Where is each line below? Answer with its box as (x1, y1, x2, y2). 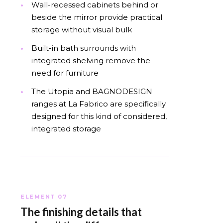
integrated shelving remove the (31, 55, 150, 65)
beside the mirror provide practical (31, 12, 162, 22)
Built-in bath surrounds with (31, 43, 136, 53)
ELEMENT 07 (20, 193, 68, 200)
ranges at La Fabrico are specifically (31, 99, 166, 109)
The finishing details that (20, 205, 142, 219)
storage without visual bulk (31, 24, 132, 34)
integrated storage (31, 123, 101, 133)
